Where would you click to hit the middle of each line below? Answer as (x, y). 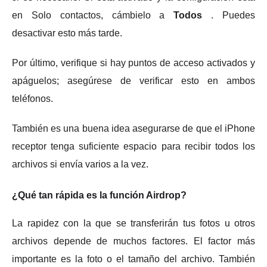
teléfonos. (32, 98)
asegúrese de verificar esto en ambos (161, 80)
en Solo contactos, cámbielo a (93, 15)
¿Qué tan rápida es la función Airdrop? (99, 195)
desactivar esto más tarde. (67, 33)
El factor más (224, 241)
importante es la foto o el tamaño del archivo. (115, 259)
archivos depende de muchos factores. (103, 241)
